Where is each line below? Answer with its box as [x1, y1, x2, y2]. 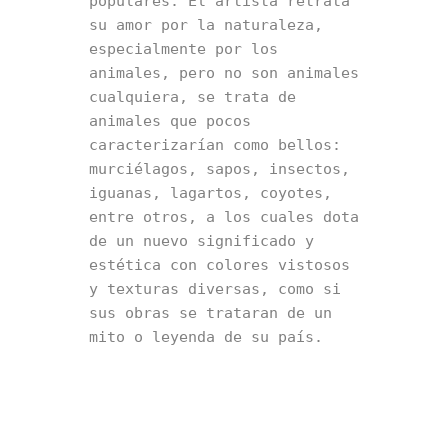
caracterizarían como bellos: [89, 135, 341, 154]
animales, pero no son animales [89, 63, 359, 82]
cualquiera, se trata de [89, 87, 296, 106]
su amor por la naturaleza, [89, 15, 323, 34]
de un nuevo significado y [89, 231, 314, 250]
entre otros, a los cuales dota [89, 207, 359, 226]
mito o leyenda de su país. [89, 327, 332, 346]
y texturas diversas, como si [89, 279, 341, 298]
